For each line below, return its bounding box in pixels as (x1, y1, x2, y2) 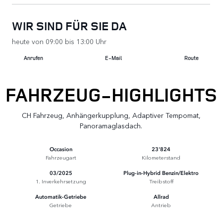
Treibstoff (149, 176, 173, 185)
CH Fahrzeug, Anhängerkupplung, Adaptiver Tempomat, (21, 110, 201, 120)
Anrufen (23, 54, 43, 61)
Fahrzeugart (45, 153, 76, 161)
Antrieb (151, 200, 171, 209)
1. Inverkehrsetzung (35, 176, 86, 185)
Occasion (49, 147, 72, 153)
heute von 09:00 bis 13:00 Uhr (12, 36, 107, 46)
